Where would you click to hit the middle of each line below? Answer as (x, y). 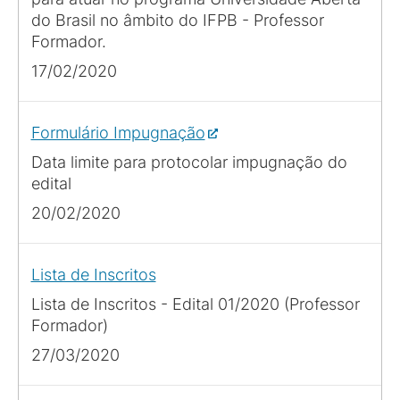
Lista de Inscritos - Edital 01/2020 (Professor (195, 304)
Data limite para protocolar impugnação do (189, 162)
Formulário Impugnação (118, 132)
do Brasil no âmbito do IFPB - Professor (177, 20)
